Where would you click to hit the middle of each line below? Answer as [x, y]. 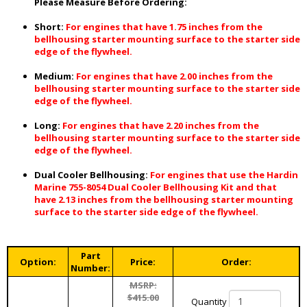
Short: [49, 27]
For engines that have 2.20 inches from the [161, 126]
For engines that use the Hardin [224, 175]
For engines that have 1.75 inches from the [164, 27]
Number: [90, 268]
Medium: [54, 76]
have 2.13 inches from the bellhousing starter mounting [164, 200]
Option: [38, 262]
